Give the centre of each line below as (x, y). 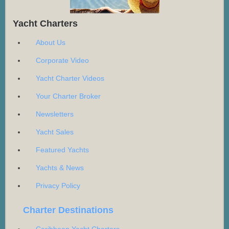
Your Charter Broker (68, 96)
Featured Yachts (62, 150)
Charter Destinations (68, 210)
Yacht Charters (45, 24)
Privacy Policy (58, 186)
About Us (51, 43)
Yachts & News (60, 168)
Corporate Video (62, 61)
